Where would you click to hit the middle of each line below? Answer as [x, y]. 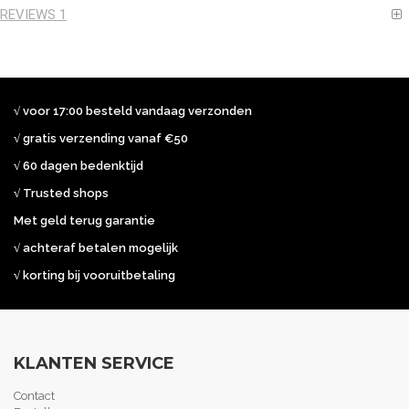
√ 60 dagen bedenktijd [79, 166]
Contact [34, 396]
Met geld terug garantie [84, 220]
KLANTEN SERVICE [94, 363]
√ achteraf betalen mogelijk [96, 248]
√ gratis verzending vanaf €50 [101, 138]
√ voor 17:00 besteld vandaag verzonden [133, 111]
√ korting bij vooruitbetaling [97, 275]
